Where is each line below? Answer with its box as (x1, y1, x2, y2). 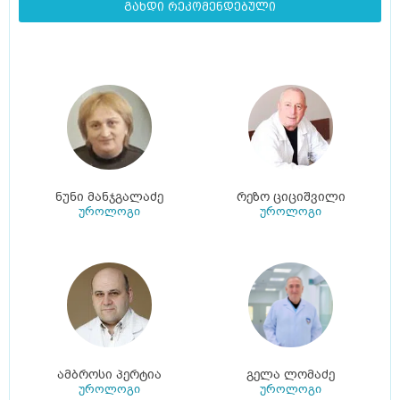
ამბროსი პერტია (57, 366, 162, 384)
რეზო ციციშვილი (236, 188, 346, 206)
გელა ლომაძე (246, 366, 335, 384)
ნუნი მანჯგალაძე (55, 188, 163, 206)
